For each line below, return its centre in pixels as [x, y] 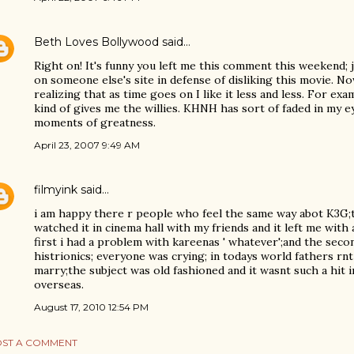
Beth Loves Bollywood [96, 42]
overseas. [59, 284]
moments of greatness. [95, 122]
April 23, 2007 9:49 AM [87, 145]
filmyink [56, 190]
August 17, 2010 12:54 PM [91, 307]
